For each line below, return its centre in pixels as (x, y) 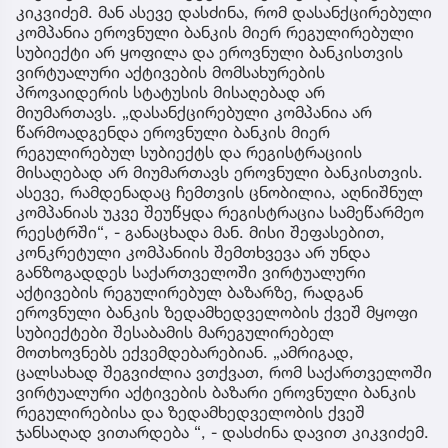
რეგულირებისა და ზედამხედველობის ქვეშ (190, 411)
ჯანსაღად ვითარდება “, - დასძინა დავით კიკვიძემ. (222, 431)
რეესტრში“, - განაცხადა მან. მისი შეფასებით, (200, 231)
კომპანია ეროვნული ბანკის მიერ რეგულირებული (215, 31)
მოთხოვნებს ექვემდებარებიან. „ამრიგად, (185, 351)
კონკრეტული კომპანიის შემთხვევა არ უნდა (193, 251)
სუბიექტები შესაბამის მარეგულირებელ (175, 331)
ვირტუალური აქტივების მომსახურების (170, 71)
